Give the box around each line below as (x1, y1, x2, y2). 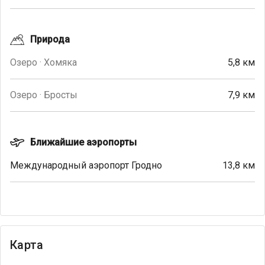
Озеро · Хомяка (10, 56, 77, 68)
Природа (30, 33, 70, 45)
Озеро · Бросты (10, 89, 77, 101)
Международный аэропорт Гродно (10, 159, 162, 171)
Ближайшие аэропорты (30, 136, 137, 148)
